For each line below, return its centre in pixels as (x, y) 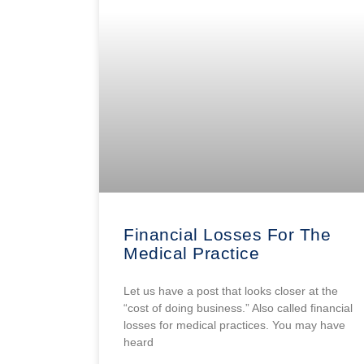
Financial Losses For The (227, 234)
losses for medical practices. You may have (234, 325)
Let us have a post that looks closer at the (231, 290)
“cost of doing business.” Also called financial (238, 308)
